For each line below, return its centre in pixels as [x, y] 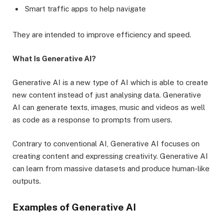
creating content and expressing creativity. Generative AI [110, 156]
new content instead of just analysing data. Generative [107, 95]
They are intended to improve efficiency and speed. [102, 34]
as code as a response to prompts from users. [92, 120]
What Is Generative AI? [54, 58]
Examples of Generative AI [74, 207]
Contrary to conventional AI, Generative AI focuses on [106, 144]
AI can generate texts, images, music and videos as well [109, 107]
